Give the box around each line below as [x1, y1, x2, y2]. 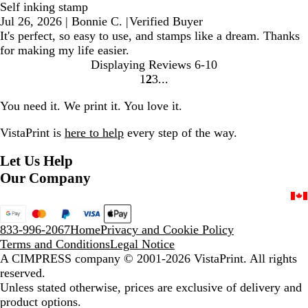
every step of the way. [124, 126, 237, 140]
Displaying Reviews [91, 58, 191, 71]
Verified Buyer [129, 14, 203, 28]
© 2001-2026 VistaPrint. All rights [124, 252, 297, 265]
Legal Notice [110, 237, 175, 251]
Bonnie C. [71, 14, 122, 28]
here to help [65, 126, 124, 140]
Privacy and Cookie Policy [100, 223, 234, 236]
